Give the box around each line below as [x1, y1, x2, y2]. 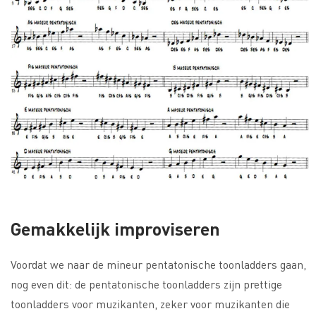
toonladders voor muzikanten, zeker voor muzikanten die [11, 296, 290, 312]
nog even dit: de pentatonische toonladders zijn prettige [11, 276, 282, 292]
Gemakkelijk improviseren [11, 217, 220, 241]
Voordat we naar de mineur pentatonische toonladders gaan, [11, 257, 306, 272]
